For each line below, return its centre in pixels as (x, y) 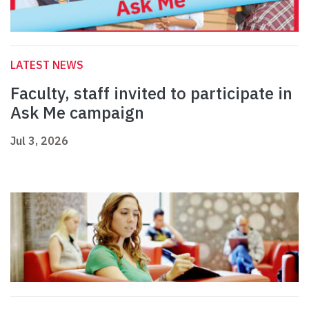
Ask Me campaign (79, 113)
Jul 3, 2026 (39, 141)
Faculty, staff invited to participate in (151, 93)
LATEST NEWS (47, 65)
